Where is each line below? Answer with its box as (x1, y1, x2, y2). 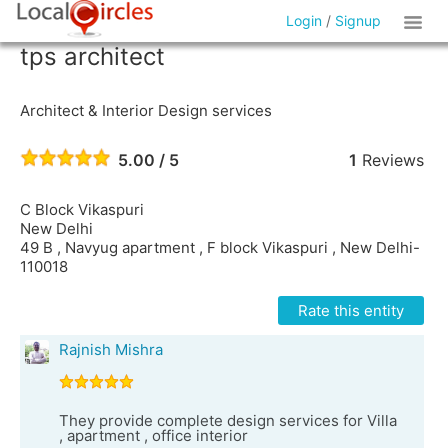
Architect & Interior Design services (20, 101, 272, 120)
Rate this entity (297, 301, 404, 320)
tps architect (20, 42, 165, 71)
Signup (335, 12, 382, 29)
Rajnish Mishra (59, 340, 163, 359)
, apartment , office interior (59, 426, 248, 445)
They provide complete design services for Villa (59, 411, 397, 430)
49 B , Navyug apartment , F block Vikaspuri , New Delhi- (20, 238, 420, 257)
